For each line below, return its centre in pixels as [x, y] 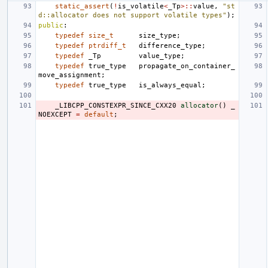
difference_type [170, 45]
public [51, 25]
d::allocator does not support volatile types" [133, 15]
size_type [158, 35]
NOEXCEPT [55, 114]
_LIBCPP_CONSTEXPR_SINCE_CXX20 [116, 105]
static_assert [82, 6]
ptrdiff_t [107, 45]
